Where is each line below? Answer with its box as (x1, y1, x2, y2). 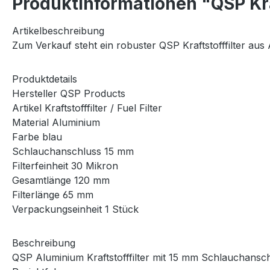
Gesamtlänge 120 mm (12, 174, 110, 186)
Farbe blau (12, 130, 62, 143)
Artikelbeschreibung (12, 24, 104, 37)
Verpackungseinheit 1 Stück (12, 202, 139, 215)
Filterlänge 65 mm (12, 188, 93, 201)
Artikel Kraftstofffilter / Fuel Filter (12, 101, 162, 114)
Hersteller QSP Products (12, 87, 125, 99)
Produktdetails (12, 72, 77, 85)
